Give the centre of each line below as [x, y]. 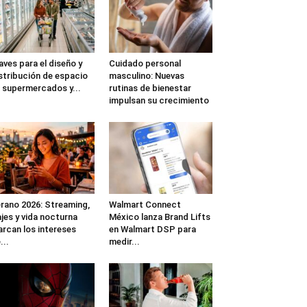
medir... [124, 241]
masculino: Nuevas [146, 76]
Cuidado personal [145, 64]
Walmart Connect [145, 204]
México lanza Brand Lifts [159, 217]
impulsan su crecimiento [159, 101]
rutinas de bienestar [150, 88]
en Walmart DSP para [152, 229]
